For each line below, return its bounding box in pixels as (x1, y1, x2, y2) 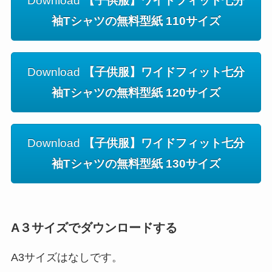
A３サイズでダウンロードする (10, 220, 177, 234)
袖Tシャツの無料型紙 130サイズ (52, 157, 220, 171)
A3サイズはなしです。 (10, 251, 123, 264)
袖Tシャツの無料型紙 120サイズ (52, 86, 220, 99)
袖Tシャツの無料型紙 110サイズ (52, 15, 220, 28)
